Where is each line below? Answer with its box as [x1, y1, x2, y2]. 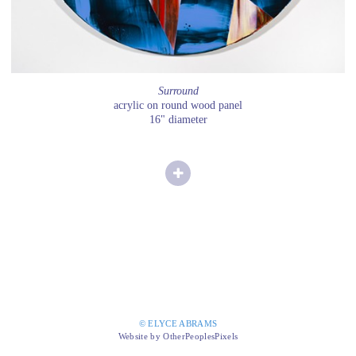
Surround [157, 85, 199, 98]
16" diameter [149, 114, 207, 126]
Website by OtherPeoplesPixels [118, 331, 238, 342]
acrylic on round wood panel [114, 99, 242, 112]
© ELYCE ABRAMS [138, 319, 218, 329]
